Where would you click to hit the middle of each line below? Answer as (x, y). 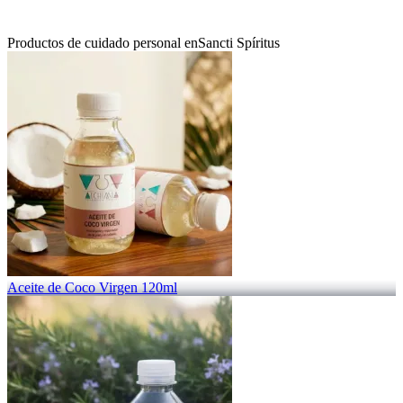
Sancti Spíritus (239, 42)
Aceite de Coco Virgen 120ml (92, 287)
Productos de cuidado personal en (103, 42)
